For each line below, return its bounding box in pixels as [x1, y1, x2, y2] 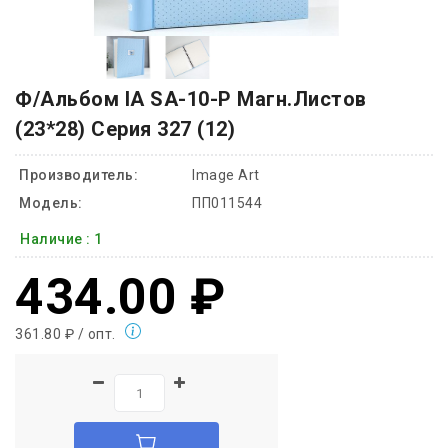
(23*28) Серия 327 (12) [15, 117, 235, 142]
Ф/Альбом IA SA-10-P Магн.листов [15, 87, 367, 112]
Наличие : [20, 231, 94, 248]
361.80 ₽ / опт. [15, 326, 116, 343]
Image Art [192, 167, 260, 184]
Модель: [19, 195, 83, 212]
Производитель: [19, 167, 138, 184]
